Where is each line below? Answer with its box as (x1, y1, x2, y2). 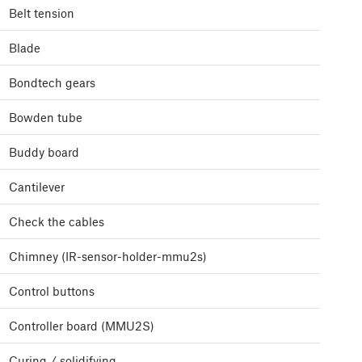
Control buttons (9, 284, 95, 299)
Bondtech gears (9, 75, 95, 90)
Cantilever (9, 179, 65, 195)
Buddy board (9, 145, 79, 160)
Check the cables (9, 214, 104, 229)
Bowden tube (9, 110, 82, 125)
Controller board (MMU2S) (9, 318, 154, 334)
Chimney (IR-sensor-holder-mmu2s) (9, 249, 207, 264)
